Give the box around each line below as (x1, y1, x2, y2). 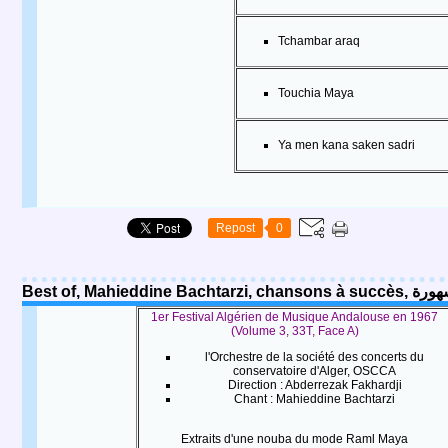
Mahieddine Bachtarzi (276, 392, 395, 406)
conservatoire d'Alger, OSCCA (233, 364, 396, 378)
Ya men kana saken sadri (278, 138, 415, 152)
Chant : (234, 392, 273, 406)
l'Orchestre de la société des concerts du (205, 350, 424, 364)
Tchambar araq (278, 34, 360, 48)
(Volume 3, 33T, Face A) (230, 324, 359, 338)
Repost (216, 221, 255, 235)
